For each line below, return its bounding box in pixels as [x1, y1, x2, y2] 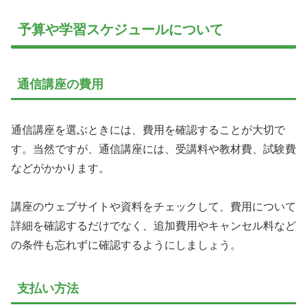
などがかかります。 [11, 162, 110, 174]
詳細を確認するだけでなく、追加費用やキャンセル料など [11, 220, 296, 232]
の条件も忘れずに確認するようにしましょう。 [11, 239, 241, 251]
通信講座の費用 [17, 77, 103, 92]
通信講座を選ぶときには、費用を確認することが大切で [11, 123, 285, 136]
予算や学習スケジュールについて [18, 22, 223, 38]
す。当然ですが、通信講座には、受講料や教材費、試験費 [11, 143, 296, 155]
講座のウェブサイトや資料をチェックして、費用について [11, 201, 296, 213]
